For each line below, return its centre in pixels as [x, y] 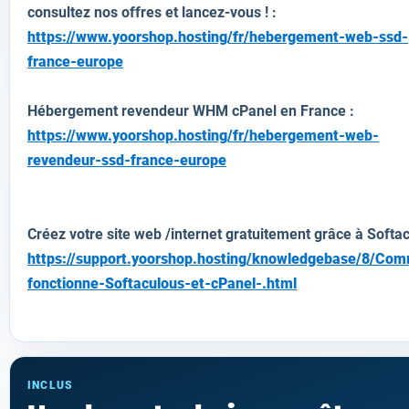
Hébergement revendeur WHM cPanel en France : [191, 111]
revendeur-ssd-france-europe [127, 160]
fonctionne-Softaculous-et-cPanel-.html [162, 283]
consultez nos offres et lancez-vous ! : [152, 12]
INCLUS [51, 385]
